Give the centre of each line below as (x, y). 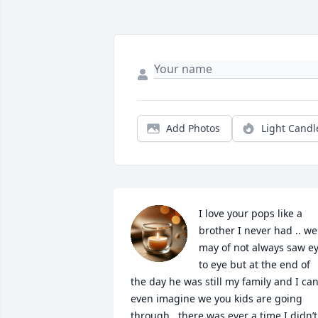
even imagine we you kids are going (216, 299)
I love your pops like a (251, 214)
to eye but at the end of (254, 265)
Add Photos (193, 128)
